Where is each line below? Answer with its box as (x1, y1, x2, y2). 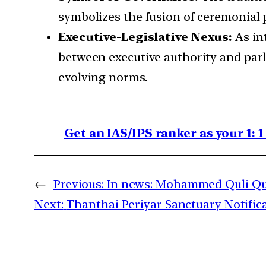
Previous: (53, 177, 104, 192)
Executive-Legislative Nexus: (58, 30, 233, 45)
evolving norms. (58, 70, 147, 85)
